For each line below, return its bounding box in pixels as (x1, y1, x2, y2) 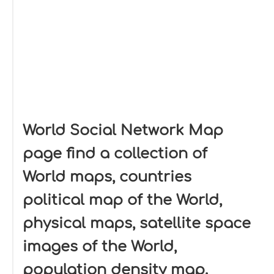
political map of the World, (23, 192, 222, 209)
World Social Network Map (23, 122, 223, 139)
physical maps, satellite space (23, 215, 251, 232)
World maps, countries (23, 169, 191, 185)
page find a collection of (23, 146, 207, 162)
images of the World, (23, 239, 177, 255)
